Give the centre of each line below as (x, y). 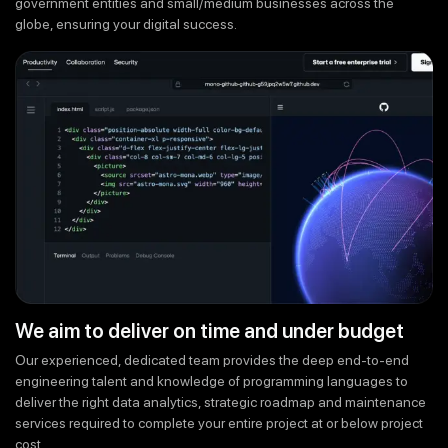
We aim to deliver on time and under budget (209, 331)
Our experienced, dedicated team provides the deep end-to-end (212, 360)
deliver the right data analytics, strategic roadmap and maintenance (220, 402)
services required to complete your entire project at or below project (219, 423)
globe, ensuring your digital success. (126, 24)
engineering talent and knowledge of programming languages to (211, 381)
